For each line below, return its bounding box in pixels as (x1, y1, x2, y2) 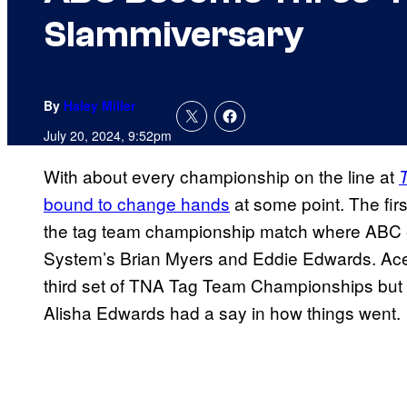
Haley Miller (64, 96, 135, 115)
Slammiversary (44, 14, 304, 56)
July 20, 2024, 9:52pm (44, 126, 172, 145)
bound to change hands (44, 191, 230, 216)
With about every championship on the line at (44, 164, 399, 189)
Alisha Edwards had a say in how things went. (44, 300, 401, 325)
